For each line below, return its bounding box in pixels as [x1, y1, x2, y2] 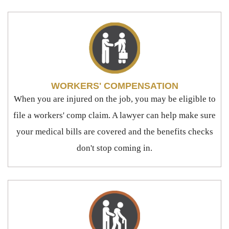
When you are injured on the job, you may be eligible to [13, 94, 216, 104]
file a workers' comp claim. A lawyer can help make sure [13, 110, 216, 120]
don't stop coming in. [77, 143, 152, 153]
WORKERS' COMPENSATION [51, 80, 178, 91]
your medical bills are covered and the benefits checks [16, 126, 213, 136]
